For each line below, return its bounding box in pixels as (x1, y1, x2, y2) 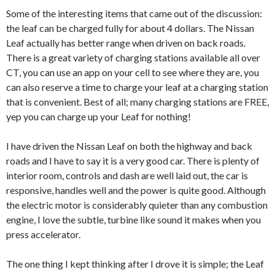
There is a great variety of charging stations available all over (6, 51, 260, 63)
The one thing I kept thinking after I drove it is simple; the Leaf (6, 257, 264, 269)
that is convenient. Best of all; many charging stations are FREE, (6, 95, 269, 107)
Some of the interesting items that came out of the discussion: (6, 7, 262, 19)
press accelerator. (6, 228, 80, 240)
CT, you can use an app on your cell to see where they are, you (6, 66, 259, 78)
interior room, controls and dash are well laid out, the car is (6, 169, 248, 181)
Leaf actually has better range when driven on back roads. (6, 36, 246, 48)
